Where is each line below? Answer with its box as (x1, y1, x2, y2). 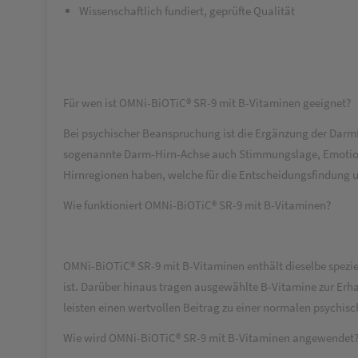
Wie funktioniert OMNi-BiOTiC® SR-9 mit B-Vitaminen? (63, 197, 331, 213)
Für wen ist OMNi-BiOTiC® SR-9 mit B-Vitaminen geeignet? (63, 95, 351, 110)
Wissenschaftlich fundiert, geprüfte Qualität (79, 3, 295, 18)
